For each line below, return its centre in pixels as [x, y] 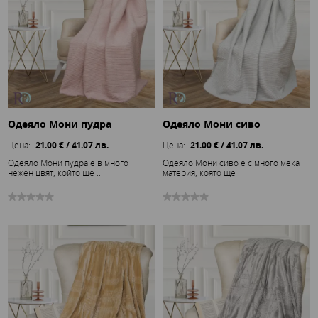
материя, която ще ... [203, 172]
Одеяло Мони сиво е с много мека [231, 162]
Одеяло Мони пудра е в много [68, 162]
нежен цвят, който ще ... [56, 172]
